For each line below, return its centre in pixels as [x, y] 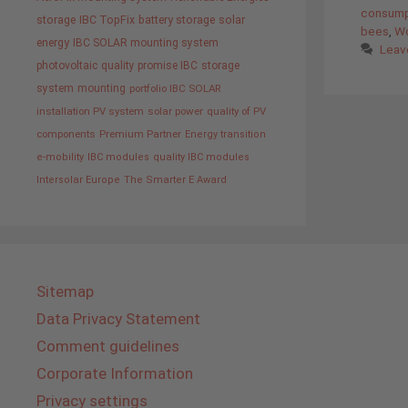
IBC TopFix [107, 20]
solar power [175, 111]
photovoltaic [67, 66]
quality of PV [236, 111]
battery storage [177, 20]
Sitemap [65, 291]
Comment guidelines [108, 346]
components [66, 134]
